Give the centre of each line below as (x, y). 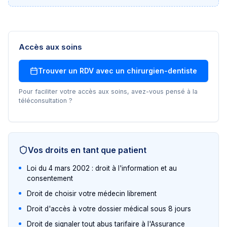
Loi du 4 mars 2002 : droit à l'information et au (102, 168)
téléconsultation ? (46, 101)
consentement (50, 178)
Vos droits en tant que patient (87, 150)
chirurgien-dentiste (162, 71)
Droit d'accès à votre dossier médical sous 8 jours (109, 209)
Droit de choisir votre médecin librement (92, 194)
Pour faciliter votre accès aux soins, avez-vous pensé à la (108, 91)
